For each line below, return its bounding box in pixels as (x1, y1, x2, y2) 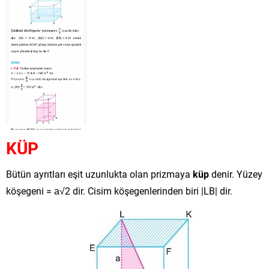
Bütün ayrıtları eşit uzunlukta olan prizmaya (6, 167, 193, 180)
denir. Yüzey (209, 167, 262, 180)
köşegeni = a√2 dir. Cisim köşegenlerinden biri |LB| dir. (6, 184, 232, 197)
